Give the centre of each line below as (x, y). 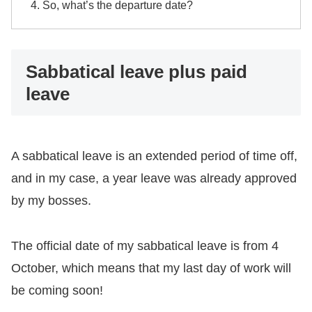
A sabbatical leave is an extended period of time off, (154, 156)
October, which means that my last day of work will (151, 268)
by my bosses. (51, 201)
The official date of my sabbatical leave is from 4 (145, 245)
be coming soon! (57, 290)
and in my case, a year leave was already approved (154, 179)
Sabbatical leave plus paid (136, 71)
